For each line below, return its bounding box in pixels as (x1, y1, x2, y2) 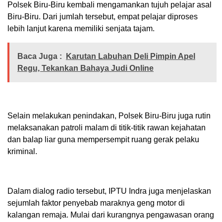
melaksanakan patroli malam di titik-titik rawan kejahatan (7, 123, 206, 132)
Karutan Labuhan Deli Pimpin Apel (66, 52, 195, 61)
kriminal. (7, 147, 37, 156)
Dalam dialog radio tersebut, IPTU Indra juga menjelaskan (7, 187, 211, 196)
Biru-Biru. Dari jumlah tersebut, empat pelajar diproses (7, 12, 198, 21)
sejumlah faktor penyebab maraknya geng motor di (7, 199, 185, 208)
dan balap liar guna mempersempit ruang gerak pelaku (7, 135, 199, 144)
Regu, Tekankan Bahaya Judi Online (17, 64, 154, 73)
